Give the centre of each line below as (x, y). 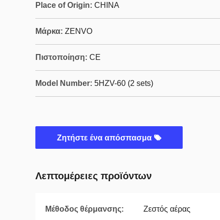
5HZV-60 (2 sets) (124, 83)
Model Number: (64, 83)
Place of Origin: (64, 5)
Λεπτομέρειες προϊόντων (94, 176)
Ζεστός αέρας (167, 209)
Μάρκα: (49, 31)
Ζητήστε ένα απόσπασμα (105, 138)
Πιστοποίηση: (61, 57)
